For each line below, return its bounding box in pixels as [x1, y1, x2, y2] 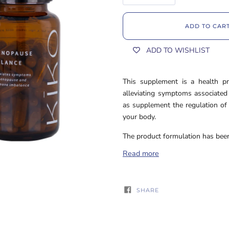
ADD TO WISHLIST [146, 45, 210, 55]
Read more [123, 148, 159, 158]
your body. [123, 112, 158, 122]
